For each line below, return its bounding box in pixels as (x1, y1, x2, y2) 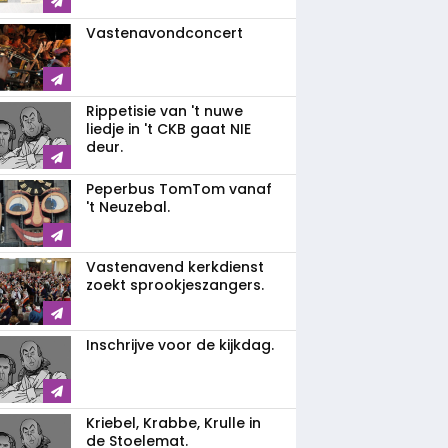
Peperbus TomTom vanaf (86, 179, 272, 199)
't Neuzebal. (86, 197, 170, 217)
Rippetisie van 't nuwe (86, 101, 243, 121)
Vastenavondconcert (86, 23, 243, 43)
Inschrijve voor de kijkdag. (86, 335, 274, 355)
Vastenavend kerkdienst (86, 257, 264, 277)
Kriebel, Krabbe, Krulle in (86, 413, 261, 433)
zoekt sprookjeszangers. (86, 275, 264, 295)
